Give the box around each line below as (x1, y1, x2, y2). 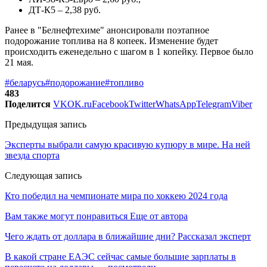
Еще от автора (130, 210, 188, 221)
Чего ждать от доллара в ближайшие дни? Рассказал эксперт (5, 231, 251, 241)
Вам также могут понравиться (5, 210, 128, 221)
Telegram (196, 98, 231, 109)
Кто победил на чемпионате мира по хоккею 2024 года (5, 190, 228, 201)
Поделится (5, 98, 51, 109)
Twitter (129, 98, 156, 109)
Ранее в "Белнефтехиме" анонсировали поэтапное (5, 24, 209, 35)
